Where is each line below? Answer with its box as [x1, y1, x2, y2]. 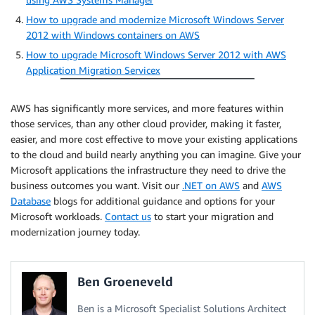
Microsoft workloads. [11, 210, 105, 223]
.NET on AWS [182, 179, 240, 192]
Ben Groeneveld [77, 274, 173, 290]
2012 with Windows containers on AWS [26, 29, 200, 41]
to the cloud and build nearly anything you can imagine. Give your [11, 148, 301, 161]
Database [11, 195, 51, 207]
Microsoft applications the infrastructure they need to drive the [11, 164, 285, 176]
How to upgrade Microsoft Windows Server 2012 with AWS [26, 49, 286, 61]
